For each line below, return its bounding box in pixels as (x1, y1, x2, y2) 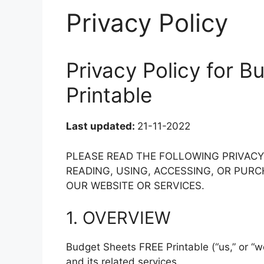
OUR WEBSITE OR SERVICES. (66, 179, 204, 192)
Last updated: (66, 120, 137, 132)
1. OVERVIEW (66, 207, 171, 228)
